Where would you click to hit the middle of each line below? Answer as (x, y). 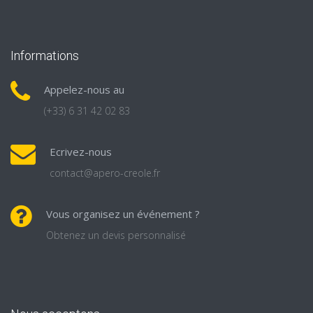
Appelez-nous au (84, 89)
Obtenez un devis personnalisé (116, 235)
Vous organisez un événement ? (123, 213)
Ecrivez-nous (81, 151)
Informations (45, 55)
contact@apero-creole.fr (105, 173)
